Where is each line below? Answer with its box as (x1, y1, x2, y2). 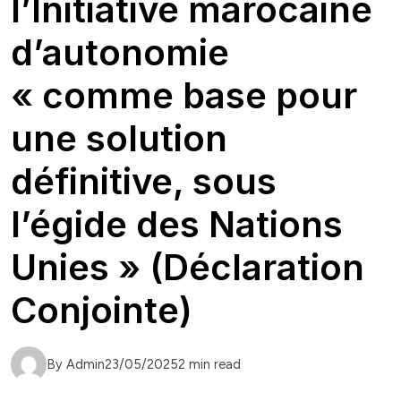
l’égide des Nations (11, 202, 343, 247)
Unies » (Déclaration (11, 245, 364, 290)
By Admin (47, 356, 105, 373)
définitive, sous (11, 159, 277, 204)
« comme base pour (11, 73, 357, 118)
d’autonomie (11, 30, 229, 75)
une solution (11, 116, 227, 161)
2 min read (178, 356, 241, 373)
